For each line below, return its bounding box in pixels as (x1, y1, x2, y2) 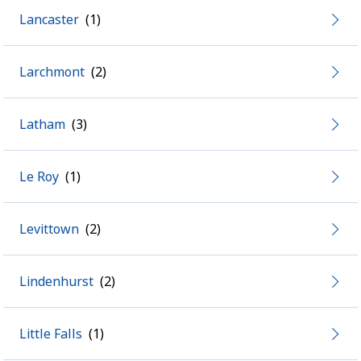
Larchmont (19, 63, 85, 81)
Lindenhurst (19, 272, 93, 290)
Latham (19, 115, 65, 133)
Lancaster (19, 10, 79, 28)
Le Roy (19, 168, 59, 185)
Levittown (19, 220, 79, 238)
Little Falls (19, 325, 82, 342)
